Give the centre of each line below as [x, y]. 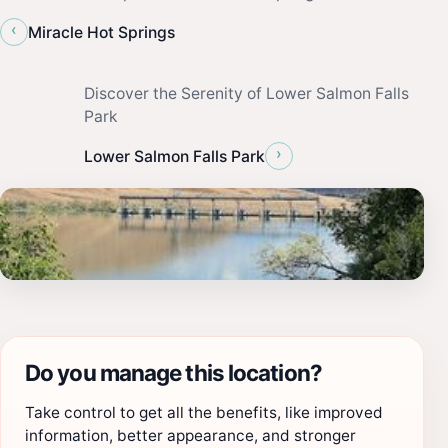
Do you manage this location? [173, 373]
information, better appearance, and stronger [190, 436]
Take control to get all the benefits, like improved [204, 413]
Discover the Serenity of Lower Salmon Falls [246, 94]
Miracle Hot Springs [101, 32]
